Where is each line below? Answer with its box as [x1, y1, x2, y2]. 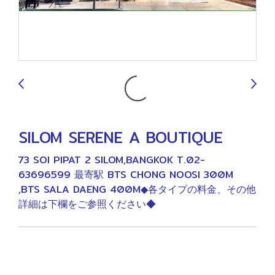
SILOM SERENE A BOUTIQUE [18, 125, 223, 150]
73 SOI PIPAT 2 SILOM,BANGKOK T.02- [18, 152, 205, 168]
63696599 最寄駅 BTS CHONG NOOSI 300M [18, 167, 233, 182]
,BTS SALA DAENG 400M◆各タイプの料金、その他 [18, 182, 256, 197]
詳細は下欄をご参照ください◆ [18, 196, 156, 212]
